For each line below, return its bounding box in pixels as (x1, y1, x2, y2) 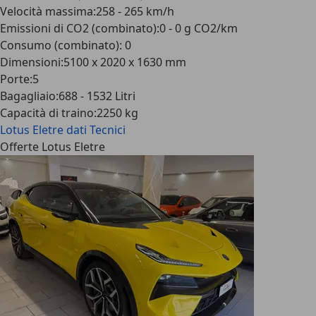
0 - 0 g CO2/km (159, 20, 238, 36)
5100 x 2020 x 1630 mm (63, 54, 186, 70)
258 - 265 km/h (96, 4, 174, 19)
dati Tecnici (66, 122, 126, 138)
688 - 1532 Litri (59, 88, 135, 104)
